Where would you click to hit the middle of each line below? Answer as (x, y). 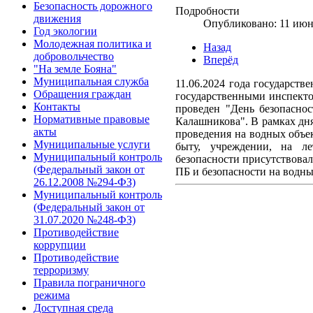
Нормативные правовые (92, 119)
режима (52, 295)
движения (57, 19)
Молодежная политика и (93, 44)
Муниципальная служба (91, 81)
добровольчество (74, 56)
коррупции (60, 245)
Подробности (208, 10)
